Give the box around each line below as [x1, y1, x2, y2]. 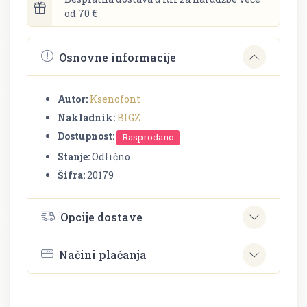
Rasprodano [122, 131, 175, 144]
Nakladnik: [58, 111, 115, 125]
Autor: [58, 93, 88, 106]
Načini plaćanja [59, 247, 147, 262]
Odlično [90, 149, 130, 163]
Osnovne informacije [59, 49, 176, 64]
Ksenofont [90, 93, 140, 106]
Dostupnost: [58, 130, 114, 143]
